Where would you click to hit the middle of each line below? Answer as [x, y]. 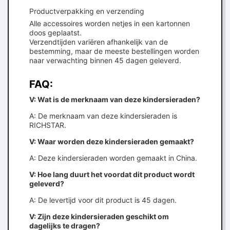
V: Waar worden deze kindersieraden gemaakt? [112, 141]
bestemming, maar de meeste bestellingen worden [114, 51]
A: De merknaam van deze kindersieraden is [103, 116]
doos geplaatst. [55, 33]
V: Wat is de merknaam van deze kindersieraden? [115, 99]
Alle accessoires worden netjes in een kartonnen [110, 23]
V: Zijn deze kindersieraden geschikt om [99, 216]
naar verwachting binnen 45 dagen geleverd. [105, 60]
